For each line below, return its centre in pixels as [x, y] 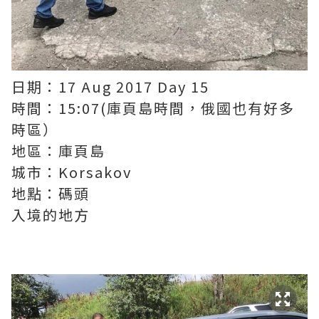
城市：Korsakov [72, 172]
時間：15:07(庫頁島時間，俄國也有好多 [153, 108]
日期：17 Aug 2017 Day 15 [110, 87]
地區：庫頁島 [58, 151]
